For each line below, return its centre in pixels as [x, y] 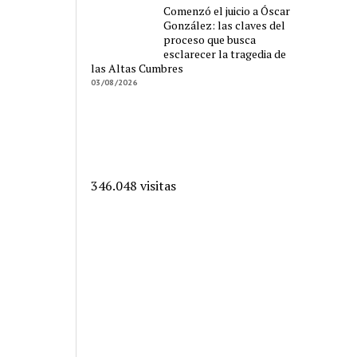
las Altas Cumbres [137, 69]
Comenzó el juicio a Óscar [227, 11]
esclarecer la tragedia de [225, 54]
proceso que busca [210, 40]
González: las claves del [225, 25]
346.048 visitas [134, 186]
